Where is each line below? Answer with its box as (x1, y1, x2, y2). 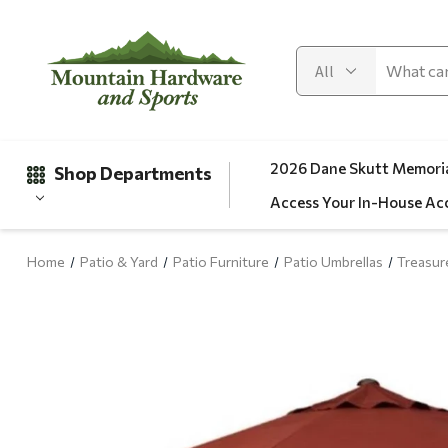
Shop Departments (53, 162, 212, 185)
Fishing (57, 424, 106, 443)
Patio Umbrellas (283, 253, 383, 271)
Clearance (57, 322, 127, 341)
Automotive (57, 356, 139, 375)
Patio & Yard (79, 253, 158, 271)
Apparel (57, 390, 115, 409)
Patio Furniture (172, 253, 269, 271)
